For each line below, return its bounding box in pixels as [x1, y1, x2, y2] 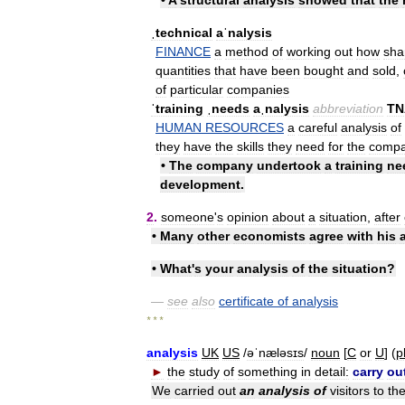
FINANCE [155, 43, 211, 59]
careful [298, 119, 337, 135]
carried [174, 382, 214, 398]
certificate [219, 293, 274, 308]
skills [237, 138, 264, 154]
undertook [257, 157, 321, 173]
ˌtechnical [151, 24, 212, 40]
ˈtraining [151, 100, 203, 116]
